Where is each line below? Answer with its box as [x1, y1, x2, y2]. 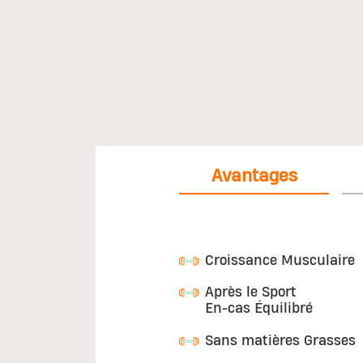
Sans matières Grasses [205, 332, 356, 348]
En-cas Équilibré [205, 301, 313, 317]
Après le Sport [205, 284, 297, 301]
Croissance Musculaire [205, 253, 355, 269]
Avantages [211, 166, 297, 186]
